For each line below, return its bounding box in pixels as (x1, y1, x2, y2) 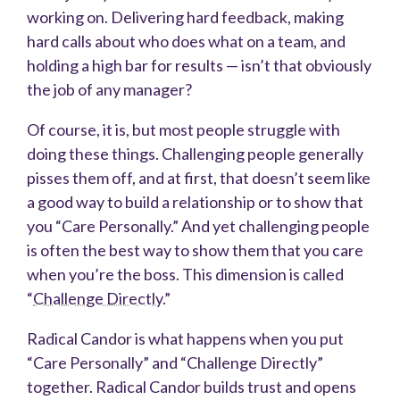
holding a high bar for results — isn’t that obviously (27, 55, 371, 76)
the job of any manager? (27, 79, 192, 100)
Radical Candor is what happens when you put (27, 329, 344, 349)
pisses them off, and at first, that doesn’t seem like (27, 168, 371, 188)
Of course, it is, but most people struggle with (27, 120, 340, 140)
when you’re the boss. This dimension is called (27, 264, 344, 285)
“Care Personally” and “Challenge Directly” (27, 353, 323, 373)
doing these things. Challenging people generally (27, 144, 363, 164)
